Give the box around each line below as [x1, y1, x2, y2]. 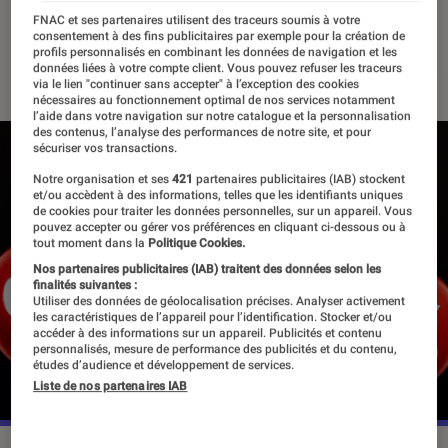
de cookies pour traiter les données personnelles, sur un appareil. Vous [33, 204, 413, 219]
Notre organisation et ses [33, 172, 173, 187]
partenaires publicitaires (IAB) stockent [193, 172, 406, 187]
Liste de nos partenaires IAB [33, 379, 188, 394]
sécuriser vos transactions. [33, 141, 178, 156]
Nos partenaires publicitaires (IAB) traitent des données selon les [33, 262, 382, 277]
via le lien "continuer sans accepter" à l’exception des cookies [33, 77, 360, 92]
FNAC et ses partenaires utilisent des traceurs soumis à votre [33, 13, 361, 28]
